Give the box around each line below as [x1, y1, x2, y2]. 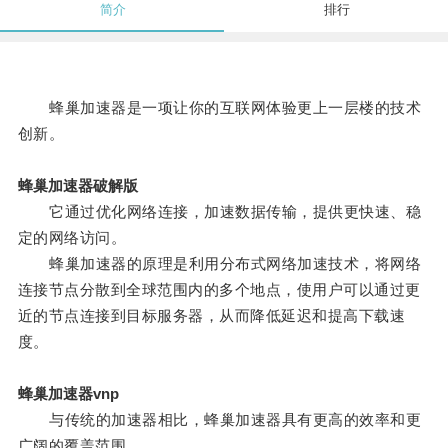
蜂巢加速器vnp [17, 385, 119, 403]
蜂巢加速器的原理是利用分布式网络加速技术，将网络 [17, 255, 422, 273]
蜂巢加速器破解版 [17, 177, 138, 195]
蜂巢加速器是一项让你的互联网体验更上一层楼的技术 [17, 99, 422, 117]
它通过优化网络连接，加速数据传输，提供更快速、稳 [17, 203, 422, 221]
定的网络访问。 [17, 229, 127, 247]
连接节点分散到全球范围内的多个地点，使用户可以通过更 [17, 281, 421, 299]
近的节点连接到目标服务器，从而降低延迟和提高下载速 [17, 307, 406, 325]
